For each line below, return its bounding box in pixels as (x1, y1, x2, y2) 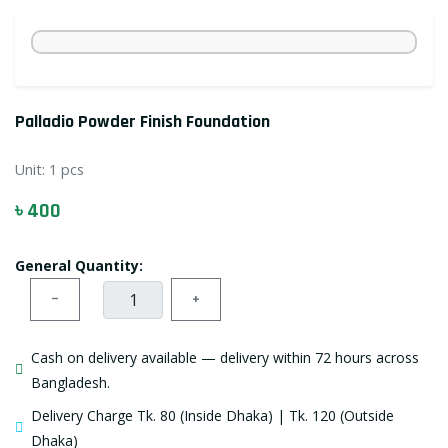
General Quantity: (15, 256, 143, 275)
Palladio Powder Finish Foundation (15, 110, 270, 133)
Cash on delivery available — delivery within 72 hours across (31, 348, 419, 367)
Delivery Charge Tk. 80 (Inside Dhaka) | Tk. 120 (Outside (31, 406, 394, 425)
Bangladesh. (31, 373, 110, 392)
